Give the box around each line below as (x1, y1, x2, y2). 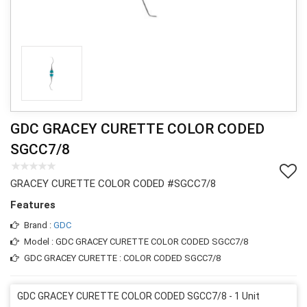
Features (10, 198, 56, 211)
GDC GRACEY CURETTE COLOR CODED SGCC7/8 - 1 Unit (17, 290, 260, 302)
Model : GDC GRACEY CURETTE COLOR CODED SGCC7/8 (24, 236, 248, 247)
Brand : (24, 219, 53, 230)
